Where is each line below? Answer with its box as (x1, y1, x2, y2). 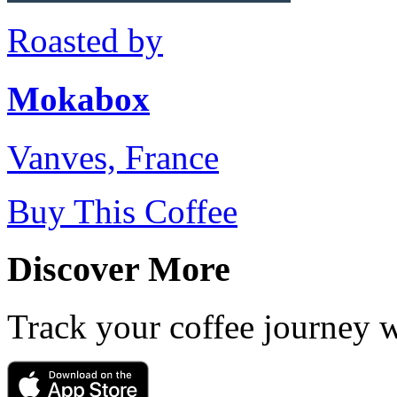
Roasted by (7, 20, 163, 59)
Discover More (7, 249, 230, 290)
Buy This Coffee (7, 192, 237, 231)
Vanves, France (7, 138, 219, 177)
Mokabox (7, 80, 150, 119)
